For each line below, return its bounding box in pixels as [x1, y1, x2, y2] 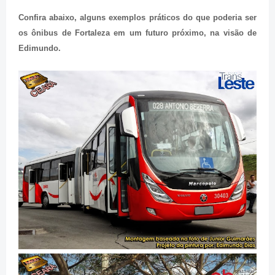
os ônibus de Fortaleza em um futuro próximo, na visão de [18, 28, 257, 37]
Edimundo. [18, 43, 61, 53]
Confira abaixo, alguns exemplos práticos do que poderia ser [18, 12, 257, 22]
